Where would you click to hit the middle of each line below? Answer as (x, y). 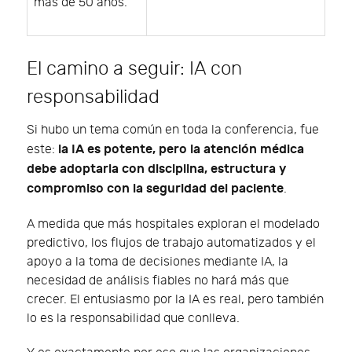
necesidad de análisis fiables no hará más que (158, 280)
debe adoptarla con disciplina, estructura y (156, 169)
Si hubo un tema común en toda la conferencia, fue (173, 130)
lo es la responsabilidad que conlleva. (133, 318)
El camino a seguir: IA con (134, 68)
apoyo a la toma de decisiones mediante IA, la (158, 262)
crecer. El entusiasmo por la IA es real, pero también (175, 299)
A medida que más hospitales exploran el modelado (173, 224)
